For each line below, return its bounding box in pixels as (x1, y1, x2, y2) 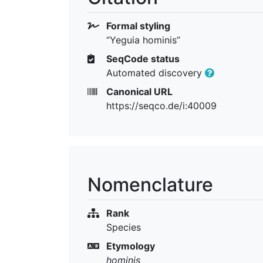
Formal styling (104, 19, 170, 32)
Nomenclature (87, 173, 213, 196)
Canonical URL (104, 85, 173, 97)
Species (106, 221, 141, 233)
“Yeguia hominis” (106, 33, 180, 46)
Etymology (104, 240, 155, 252)
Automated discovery (106, 66, 205, 79)
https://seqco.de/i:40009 (106, 99, 217, 112)
